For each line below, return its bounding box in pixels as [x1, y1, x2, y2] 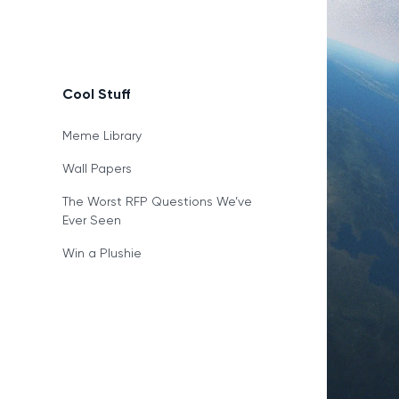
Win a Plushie [61, 245, 142, 260]
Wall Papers [61, 160, 132, 175]
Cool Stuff [61, 85, 130, 102]
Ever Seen [61, 212, 121, 227]
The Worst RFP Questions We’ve [61, 193, 252, 208]
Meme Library [61, 127, 142, 142]
